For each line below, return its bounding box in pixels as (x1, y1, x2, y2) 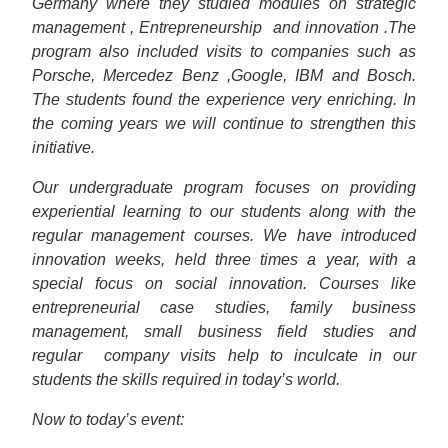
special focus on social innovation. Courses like (32, 275, 416, 292)
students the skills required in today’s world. (32, 371, 340, 388)
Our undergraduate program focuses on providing (32, 179, 416, 196)
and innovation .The (272, 19, 417, 36)
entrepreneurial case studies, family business (32, 299, 416, 316)
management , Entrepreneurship (32, 19, 263, 36)
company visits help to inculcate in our (104, 347, 416, 364)
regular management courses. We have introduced (32, 227, 416, 244)
